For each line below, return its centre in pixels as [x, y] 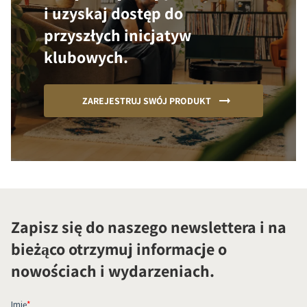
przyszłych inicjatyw [118, 35]
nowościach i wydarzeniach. [113, 271]
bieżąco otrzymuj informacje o [119, 249]
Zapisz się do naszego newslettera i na [149, 227]
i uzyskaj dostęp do [113, 13]
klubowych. [86, 57]
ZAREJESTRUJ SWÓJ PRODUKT [146, 101]
